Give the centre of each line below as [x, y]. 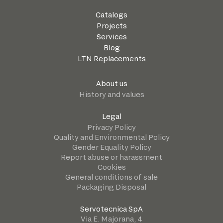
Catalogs [111, 14]
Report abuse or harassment [111, 157]
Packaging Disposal [111, 187]
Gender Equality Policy [111, 147]
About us [111, 83]
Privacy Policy [111, 127]
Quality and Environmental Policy [111, 137]
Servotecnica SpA [111, 209]
